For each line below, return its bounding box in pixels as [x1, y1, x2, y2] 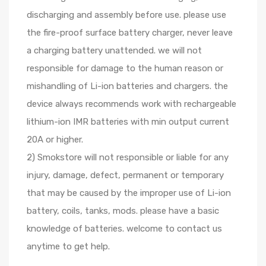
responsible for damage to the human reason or [27, 63, 223, 74]
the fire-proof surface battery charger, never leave [27, 27, 233, 38]
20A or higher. [27, 134, 83, 145]
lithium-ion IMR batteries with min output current [27, 116, 229, 127]
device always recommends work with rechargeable [27, 99, 236, 109]
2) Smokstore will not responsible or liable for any [27, 152, 229, 163]
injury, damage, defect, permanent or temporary [27, 170, 224, 180]
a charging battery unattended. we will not [27, 45, 202, 56]
